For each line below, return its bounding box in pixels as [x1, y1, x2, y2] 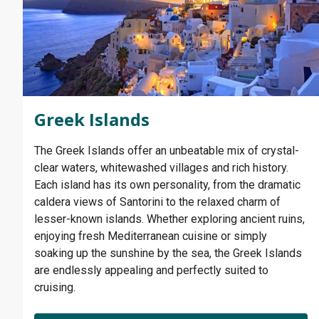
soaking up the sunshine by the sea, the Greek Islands [34, 246, 302, 260]
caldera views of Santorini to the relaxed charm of [34, 194, 281, 209]
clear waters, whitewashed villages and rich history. [34, 160, 288, 174]
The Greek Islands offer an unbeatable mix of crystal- [34, 143, 299, 157]
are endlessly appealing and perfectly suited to [34, 263, 268, 277]
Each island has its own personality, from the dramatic [34, 177, 300, 192]
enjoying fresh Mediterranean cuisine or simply [34, 229, 267, 243]
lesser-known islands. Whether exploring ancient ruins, [34, 211, 305, 226]
